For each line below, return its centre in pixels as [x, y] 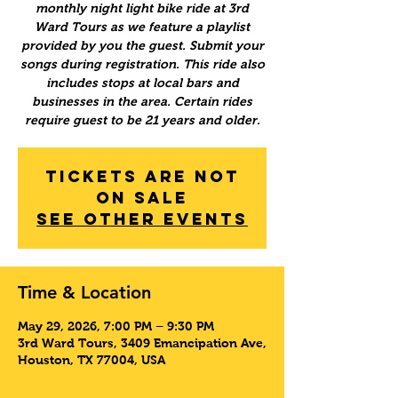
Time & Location [84, 293]
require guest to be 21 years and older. [142, 120]
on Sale [142, 198]
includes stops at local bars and [142, 83]
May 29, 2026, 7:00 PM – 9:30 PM [116, 326]
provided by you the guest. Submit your [142, 46]
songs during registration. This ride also [142, 64]
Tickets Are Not [142, 177]
